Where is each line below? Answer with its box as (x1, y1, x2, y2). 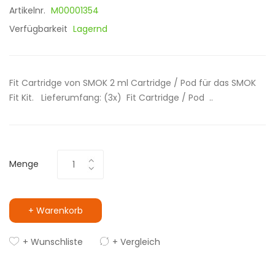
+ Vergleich (112, 236, 160, 248)
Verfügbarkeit (9, 23, 70, 35)
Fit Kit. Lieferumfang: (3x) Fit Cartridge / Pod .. (9, 91, 213, 104)
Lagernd (73, 23, 107, 35)
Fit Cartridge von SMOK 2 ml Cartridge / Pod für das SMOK (9, 77, 256, 89)
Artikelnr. (9, 4, 48, 17)
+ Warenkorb (28, 204, 83, 217)
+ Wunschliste (23, 236, 83, 248)
